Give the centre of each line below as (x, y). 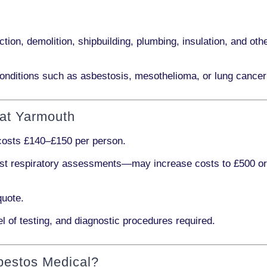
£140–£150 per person (73, 141)
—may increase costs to (178, 164)
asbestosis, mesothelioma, (140, 76)
